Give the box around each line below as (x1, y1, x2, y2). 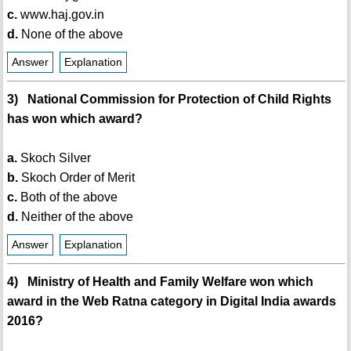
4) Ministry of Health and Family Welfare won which (6, 275, 313, 289)
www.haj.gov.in (16, 8, 104, 22)
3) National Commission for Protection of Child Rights (6, 92, 331, 107)
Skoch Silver (16, 151, 91, 165)
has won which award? (6, 112, 143, 126)
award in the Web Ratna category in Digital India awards (6, 295, 336, 309)
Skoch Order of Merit (17, 171, 135, 185)
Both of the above (16, 190, 118, 204)
